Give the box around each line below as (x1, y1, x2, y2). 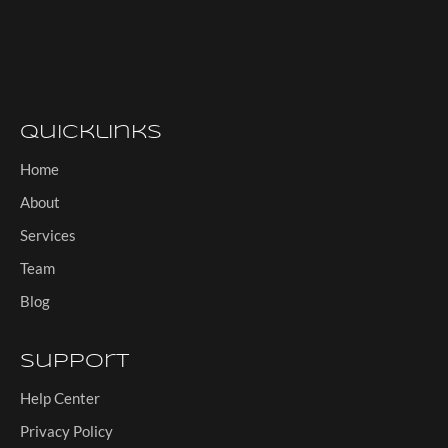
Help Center (20, 389, 100, 408)
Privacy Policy (20, 422, 113, 441)
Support (20, 353, 129, 372)
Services (20, 226, 76, 245)
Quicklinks (20, 124, 162, 143)
